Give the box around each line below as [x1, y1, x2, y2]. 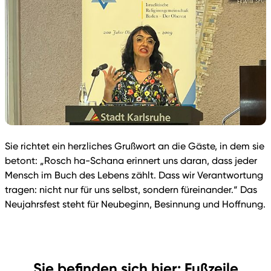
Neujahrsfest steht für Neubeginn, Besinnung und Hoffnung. [5, 198, 266, 211]
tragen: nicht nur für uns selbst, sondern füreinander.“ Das [5, 184, 257, 196]
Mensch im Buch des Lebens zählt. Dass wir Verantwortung [5, 169, 263, 181]
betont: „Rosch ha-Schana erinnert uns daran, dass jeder [5, 155, 257, 167]
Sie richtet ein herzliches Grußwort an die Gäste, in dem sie [5, 140, 264, 152]
